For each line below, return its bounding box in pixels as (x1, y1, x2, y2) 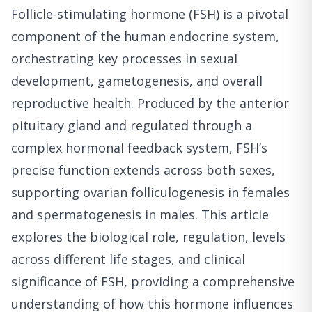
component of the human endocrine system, (11, 27, 279, 45)
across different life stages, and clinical (11, 250, 245, 267)
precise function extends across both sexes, (11, 161, 275, 178)
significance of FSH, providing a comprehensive (11, 272, 295, 290)
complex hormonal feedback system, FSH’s (11, 139, 267, 156)
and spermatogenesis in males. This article (11, 205, 269, 223)
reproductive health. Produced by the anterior (11, 94, 289, 111)
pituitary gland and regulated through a (11, 116, 252, 134)
